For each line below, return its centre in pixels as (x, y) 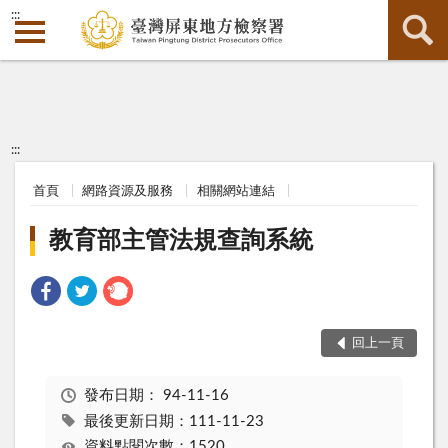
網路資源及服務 (128, 191)
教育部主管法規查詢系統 (181, 241)
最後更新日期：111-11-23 (173, 421)
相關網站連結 (235, 191)
